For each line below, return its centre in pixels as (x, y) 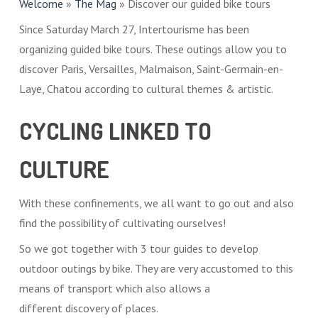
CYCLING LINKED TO (115, 131)
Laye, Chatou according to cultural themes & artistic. (146, 89)
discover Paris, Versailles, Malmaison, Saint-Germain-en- (151, 69)
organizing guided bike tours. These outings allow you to (153, 49)
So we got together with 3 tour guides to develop (138, 248)
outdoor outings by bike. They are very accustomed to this (156, 268)
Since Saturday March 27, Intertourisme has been (134, 29)
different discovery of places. (88, 308)
